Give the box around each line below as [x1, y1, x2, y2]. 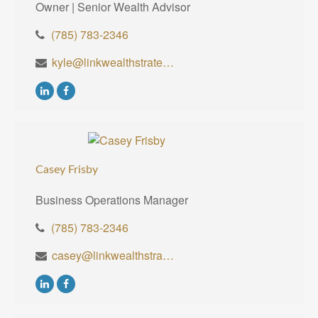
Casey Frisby [35, 164, 98, 176]
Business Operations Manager [35, 192, 188, 209]
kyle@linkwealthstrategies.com [163, 53, 174, 70]
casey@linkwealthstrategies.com [163, 247, 174, 264]
